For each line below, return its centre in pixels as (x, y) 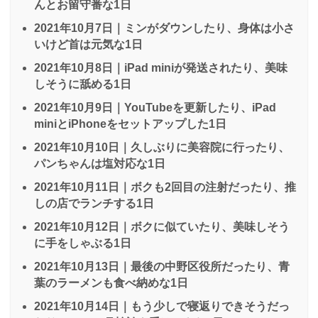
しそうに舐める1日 (83, 84)
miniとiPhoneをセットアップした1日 (130, 124)
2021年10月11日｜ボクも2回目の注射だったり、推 (165, 187)
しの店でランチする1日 (94, 203)
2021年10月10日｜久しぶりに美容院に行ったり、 (162, 147)
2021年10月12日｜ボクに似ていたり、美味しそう (162, 226)
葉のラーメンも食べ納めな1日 (111, 283)
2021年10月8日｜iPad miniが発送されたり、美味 (161, 67)
